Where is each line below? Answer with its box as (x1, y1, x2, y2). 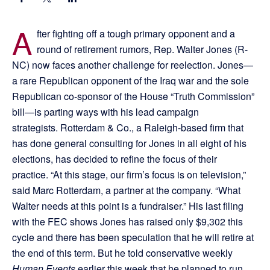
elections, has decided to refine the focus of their (12, 152, 217, 166)
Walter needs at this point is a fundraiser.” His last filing (12, 199, 243, 213)
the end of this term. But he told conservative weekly (12, 246, 233, 260)
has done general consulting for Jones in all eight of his (12, 136, 246, 151)
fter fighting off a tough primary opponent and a (37, 27, 235, 41)
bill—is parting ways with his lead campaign (12, 105, 199, 119)
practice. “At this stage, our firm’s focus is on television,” (12, 168, 246, 182)
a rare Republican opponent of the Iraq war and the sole (12, 74, 249, 88)
